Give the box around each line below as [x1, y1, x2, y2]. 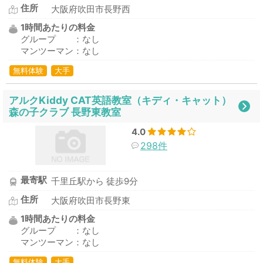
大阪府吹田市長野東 [51, 195, 131, 206]
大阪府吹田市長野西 [51, 4, 131, 15]
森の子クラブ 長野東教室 [9, 106, 121, 118]
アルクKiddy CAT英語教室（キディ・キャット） [9, 94, 231, 106]
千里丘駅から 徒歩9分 [51, 176, 139, 187]
